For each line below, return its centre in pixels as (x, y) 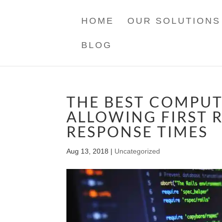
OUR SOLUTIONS (174, 21)
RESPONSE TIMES (138, 131)
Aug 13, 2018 (88, 151)
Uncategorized (138, 151)
